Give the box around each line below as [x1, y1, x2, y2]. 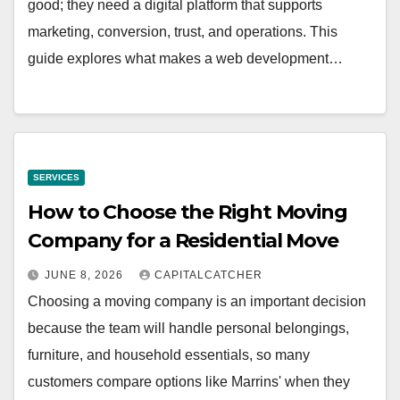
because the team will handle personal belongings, [28, 320, 349, 336]
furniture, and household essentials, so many [28, 346, 310, 362]
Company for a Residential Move [28, 228, 338, 253]
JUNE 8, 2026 [45, 268, 127, 281]
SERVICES [33, 171, 79, 182]
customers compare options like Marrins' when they [28, 373, 350, 389]
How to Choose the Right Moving [28, 199, 347, 224]
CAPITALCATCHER [154, 268, 262, 281]
